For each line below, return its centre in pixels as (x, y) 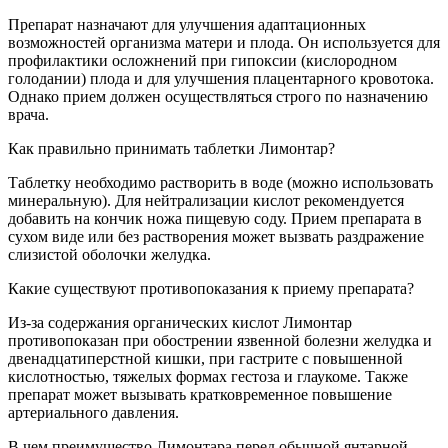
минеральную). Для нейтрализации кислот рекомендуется (206, 200)
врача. (28, 114)
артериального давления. (93, 412)
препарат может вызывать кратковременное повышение (200, 394)
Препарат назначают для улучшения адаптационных (187, 24)
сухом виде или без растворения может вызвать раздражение (216, 236)
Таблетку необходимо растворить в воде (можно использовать (220, 182)
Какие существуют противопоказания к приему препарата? (211, 288)
